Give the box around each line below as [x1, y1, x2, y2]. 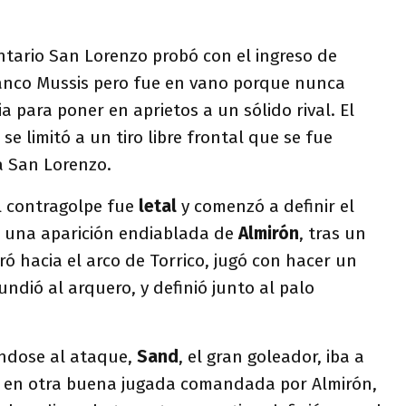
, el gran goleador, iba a [179, 346, 364, 367]
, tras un [299, 223, 366, 244]
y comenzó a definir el [177, 196, 354, 217]
